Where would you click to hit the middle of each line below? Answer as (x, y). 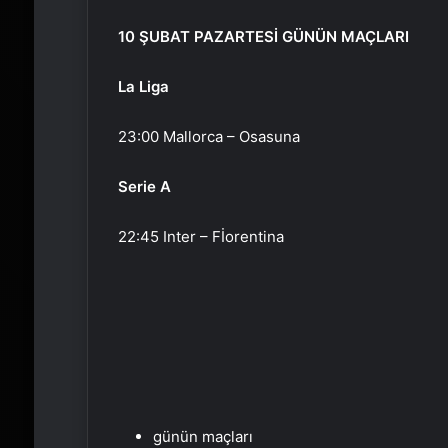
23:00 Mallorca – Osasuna (208, 137)
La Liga (143, 87)
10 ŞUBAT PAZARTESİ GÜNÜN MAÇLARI (263, 37)
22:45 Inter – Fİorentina (200, 237)
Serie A (144, 187)
